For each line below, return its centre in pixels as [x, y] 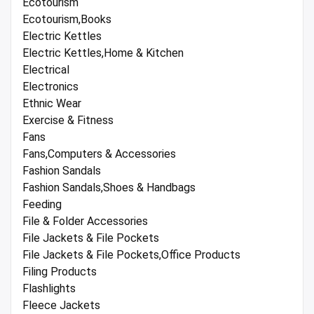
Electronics [50, 86]
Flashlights [49, 288]
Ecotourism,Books [67, 19]
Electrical [46, 69]
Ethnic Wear [52, 103]
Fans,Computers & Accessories [99, 153]
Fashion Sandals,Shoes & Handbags [109, 187]
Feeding [42, 204]
